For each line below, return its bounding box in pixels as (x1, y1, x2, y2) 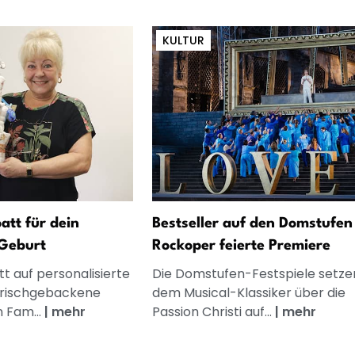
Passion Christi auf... (151, 303, 275, 322)
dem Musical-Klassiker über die (151, 284, 345, 303)
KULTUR (162, 32, 204, 48)
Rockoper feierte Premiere (151, 239, 330, 254)
